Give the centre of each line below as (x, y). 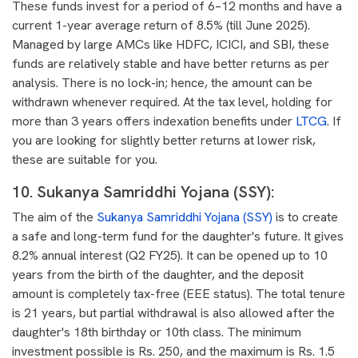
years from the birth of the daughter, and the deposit (158, 274)
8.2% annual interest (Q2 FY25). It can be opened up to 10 (170, 255)
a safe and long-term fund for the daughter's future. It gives (178, 236)
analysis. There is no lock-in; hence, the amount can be (162, 83)
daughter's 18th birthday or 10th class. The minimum (157, 332)
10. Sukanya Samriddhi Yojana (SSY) (141, 192)
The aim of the (54, 217)
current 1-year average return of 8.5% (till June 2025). (161, 25)
